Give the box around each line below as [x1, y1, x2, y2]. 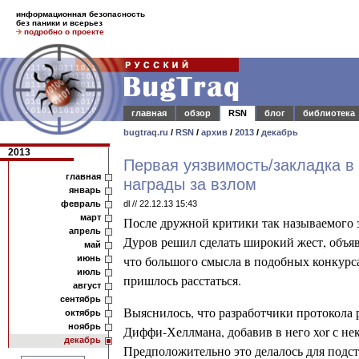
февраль [61, 199, 101, 208]
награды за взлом [123, 175, 256, 193]
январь [69, 185, 101, 195]
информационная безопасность [16, 10, 145, 18]
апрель [69, 226, 101, 236]
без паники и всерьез [16, 18, 103, 27]
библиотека [303, 108, 355, 118]
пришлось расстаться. [123, 272, 241, 288]
